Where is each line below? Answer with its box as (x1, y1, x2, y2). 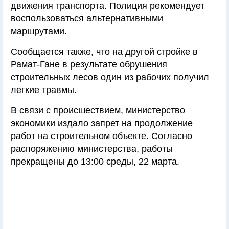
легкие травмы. (11, 85, 77, 95)
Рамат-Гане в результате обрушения (11, 59, 167, 70)
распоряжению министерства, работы (11, 144, 173, 154)
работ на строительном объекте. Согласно (11, 131, 192, 141)
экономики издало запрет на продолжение (11, 118, 193, 128)
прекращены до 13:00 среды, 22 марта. (11, 156, 179, 167)
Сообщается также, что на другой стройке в (11, 47, 198, 57)
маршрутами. (11, 26, 67, 36)
